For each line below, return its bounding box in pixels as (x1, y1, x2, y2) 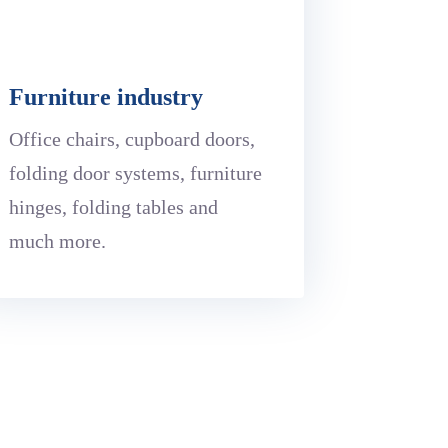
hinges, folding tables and (8, 195, 218, 218)
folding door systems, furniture (8, 161, 262, 184)
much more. (8, 229, 106, 252)
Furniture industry (8, 83, 203, 110)
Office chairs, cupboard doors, (8, 127, 255, 150)
